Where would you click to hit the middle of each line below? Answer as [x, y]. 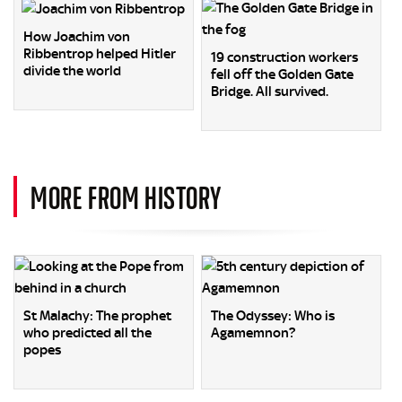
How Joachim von [77, 36]
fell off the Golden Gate [283, 74]
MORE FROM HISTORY [126, 196]
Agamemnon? [253, 332]
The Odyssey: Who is [273, 315]
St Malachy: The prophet [97, 315]
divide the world [72, 70]
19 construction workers [285, 57]
